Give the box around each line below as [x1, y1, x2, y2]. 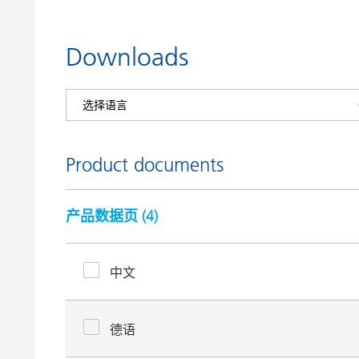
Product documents [66, 153, 224, 176]
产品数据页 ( [66, 207, 146, 225]
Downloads [66, 42, 188, 72]
